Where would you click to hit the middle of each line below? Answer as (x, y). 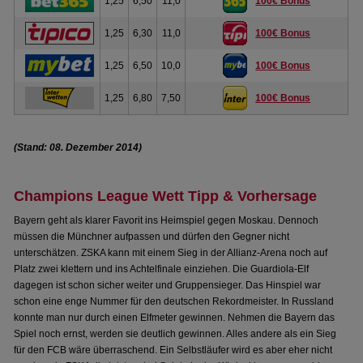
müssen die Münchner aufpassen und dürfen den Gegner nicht (152, 237)
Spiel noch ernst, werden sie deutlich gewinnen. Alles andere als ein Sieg (175, 334)
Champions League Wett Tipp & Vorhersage (166, 196)
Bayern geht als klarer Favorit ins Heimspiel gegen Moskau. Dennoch (167, 220)
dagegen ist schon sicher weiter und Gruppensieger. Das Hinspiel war (168, 285)
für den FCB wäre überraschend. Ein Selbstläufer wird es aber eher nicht (173, 350)
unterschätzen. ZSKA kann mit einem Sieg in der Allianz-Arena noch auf (171, 253)
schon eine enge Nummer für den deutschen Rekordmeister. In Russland (174, 301)
